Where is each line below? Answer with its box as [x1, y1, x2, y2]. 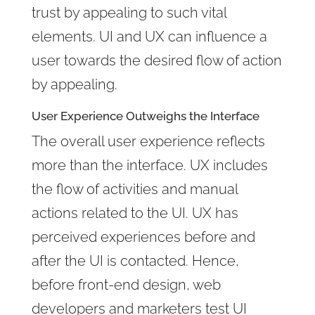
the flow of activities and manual [31, 180, 238, 198]
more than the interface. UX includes [31, 156, 268, 174]
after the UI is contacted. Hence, [31, 252, 239, 269]
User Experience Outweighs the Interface [31, 108, 259, 123]
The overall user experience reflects [31, 132, 265, 150]
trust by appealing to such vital [31, 4, 226, 21]
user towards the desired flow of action [31, 51, 282, 69]
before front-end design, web [31, 276, 221, 293]
